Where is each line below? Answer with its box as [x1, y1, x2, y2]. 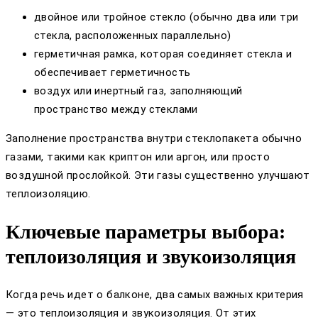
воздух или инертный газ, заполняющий [34, 84, 243, 97]
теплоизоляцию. [6, 187, 91, 200]
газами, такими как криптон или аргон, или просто [6, 150, 270, 163]
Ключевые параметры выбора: [6, 221, 285, 243]
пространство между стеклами [34, 102, 198, 116]
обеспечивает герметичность [34, 65, 191, 79]
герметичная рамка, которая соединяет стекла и [34, 47, 292, 60]
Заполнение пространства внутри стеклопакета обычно [6, 131, 302, 145]
